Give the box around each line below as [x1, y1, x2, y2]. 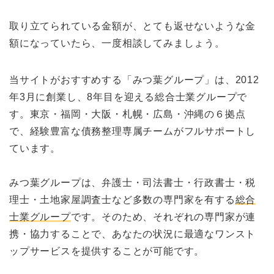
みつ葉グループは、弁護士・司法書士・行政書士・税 [9, 177, 256, 188]
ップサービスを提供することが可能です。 [9, 245, 205, 256]
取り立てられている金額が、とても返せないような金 [9, 20, 256, 31]
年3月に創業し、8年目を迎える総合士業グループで [9, 91, 248, 102]
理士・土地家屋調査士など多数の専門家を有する [9, 194, 235, 205]
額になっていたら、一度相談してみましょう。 [9, 37, 225, 48]
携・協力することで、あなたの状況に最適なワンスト [9, 228, 256, 239]
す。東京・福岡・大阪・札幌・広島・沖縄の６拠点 [9, 108, 246, 119]
